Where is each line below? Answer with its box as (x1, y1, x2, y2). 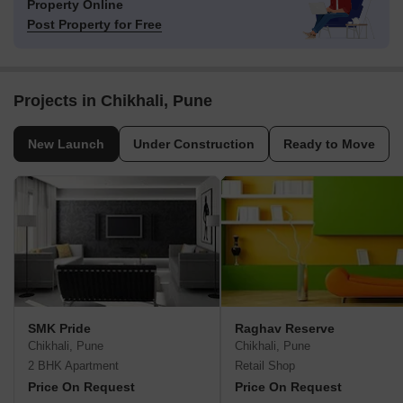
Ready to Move (283, 137, 375, 152)
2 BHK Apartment (28, 359, 119, 373)
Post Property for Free (27, 17, 162, 32)
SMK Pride (28, 321, 91, 336)
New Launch (28, 137, 104, 152)
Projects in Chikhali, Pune (13, 92, 212, 111)
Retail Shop (235, 359, 295, 373)
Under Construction (133, 137, 255, 152)
